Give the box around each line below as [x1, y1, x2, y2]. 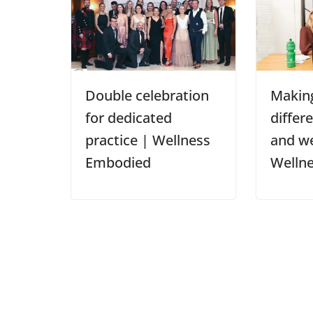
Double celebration [85, 86, 209, 105]
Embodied [85, 153, 151, 173]
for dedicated [85, 108, 172, 128]
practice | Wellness [85, 131, 210, 150]
